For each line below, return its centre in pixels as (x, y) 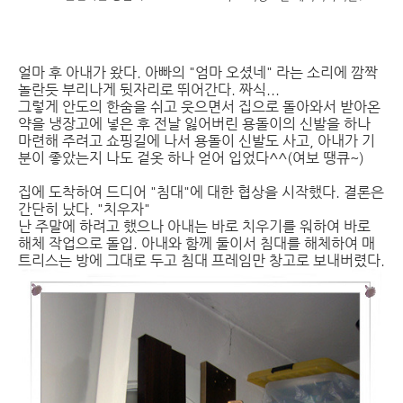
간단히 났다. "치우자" (84, 209)
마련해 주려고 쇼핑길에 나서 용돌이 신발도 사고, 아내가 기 (197, 141)
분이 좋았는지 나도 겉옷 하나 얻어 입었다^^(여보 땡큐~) (191, 158)
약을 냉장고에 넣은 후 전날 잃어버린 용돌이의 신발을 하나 (194, 124)
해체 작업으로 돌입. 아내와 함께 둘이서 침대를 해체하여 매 (197, 243)
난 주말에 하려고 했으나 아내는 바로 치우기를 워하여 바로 (194, 226)
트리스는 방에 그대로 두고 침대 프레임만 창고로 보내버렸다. (201, 260)
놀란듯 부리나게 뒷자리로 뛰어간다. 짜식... (149, 90)
